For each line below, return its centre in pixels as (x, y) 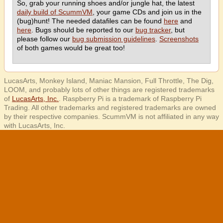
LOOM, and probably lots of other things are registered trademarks (109, 90)
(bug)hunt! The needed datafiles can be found (90, 21)
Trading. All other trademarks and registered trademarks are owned (110, 108)
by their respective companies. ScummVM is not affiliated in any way (111, 116)
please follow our (45, 39)
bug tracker (153, 30)
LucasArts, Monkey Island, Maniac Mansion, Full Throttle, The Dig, (109, 81)
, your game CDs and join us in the (147, 12)
